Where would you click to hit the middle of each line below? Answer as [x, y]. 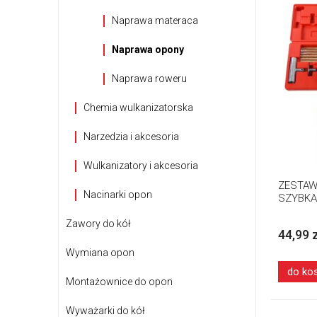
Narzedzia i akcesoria [131, 137]
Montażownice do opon [119, 282]
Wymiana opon [100, 253]
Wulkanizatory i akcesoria [141, 166]
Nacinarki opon [118, 195]
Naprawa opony [148, 50]
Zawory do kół [98, 224]
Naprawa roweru [149, 79]
